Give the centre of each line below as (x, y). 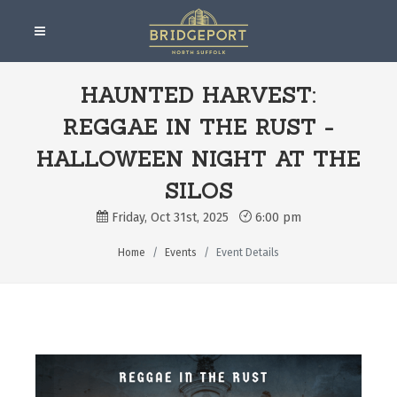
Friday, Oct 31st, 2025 (173, 218)
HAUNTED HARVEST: (198, 95)
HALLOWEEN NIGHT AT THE (198, 159)
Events (181, 253)
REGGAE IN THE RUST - (198, 127)
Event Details (248, 253)
